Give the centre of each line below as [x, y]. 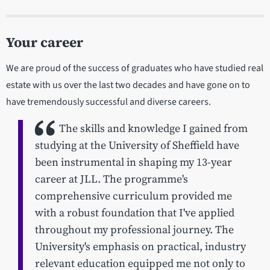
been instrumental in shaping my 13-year [133, 162]
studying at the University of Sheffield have [137, 145]
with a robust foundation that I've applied [135, 212]
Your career [45, 42]
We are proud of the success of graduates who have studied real [135, 68]
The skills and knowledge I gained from [153, 128]
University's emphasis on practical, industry [140, 246]
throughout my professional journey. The [134, 229]
